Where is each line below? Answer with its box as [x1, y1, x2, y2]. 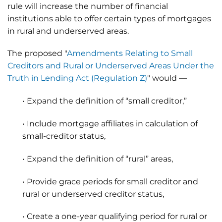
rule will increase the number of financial [7, 1, 168, 11]
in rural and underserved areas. [7, 26, 129, 36]
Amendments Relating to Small [67, 49, 193, 58]
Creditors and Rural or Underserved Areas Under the [7, 61, 214, 71]
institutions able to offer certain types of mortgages [7, 13, 211, 23]
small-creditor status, [22, 131, 106, 141]
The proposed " [7, 49, 67, 58]
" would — [147, 73, 187, 83]
